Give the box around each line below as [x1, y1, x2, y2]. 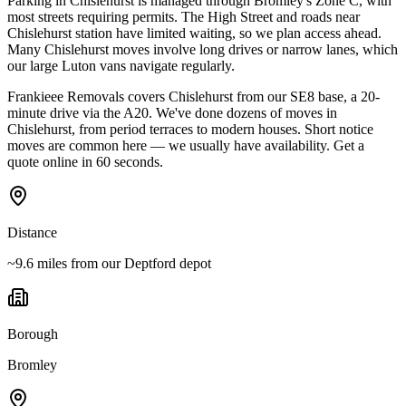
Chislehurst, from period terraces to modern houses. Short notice [7, 121, 373, 137]
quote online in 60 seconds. [7, 153, 163, 169]
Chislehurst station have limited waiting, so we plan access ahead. [7, 24, 382, 41]
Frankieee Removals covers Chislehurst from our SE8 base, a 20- [7, 88, 380, 104]
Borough [7, 325, 58, 342]
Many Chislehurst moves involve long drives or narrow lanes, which [7, 41, 398, 57]
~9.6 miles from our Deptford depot [7, 255, 211, 271]
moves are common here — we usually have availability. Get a [7, 137, 364, 153]
